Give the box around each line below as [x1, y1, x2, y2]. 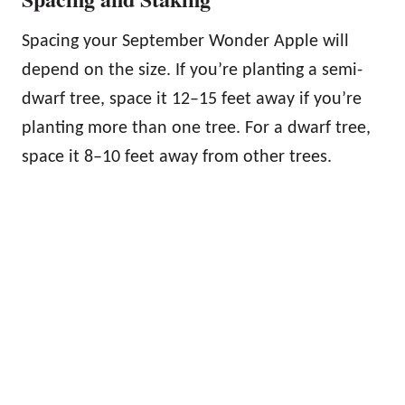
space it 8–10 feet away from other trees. [22, 147, 332, 166]
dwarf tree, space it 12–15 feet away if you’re [22, 89, 362, 108]
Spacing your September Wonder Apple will [22, 32, 349, 51]
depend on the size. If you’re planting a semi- [22, 61, 363, 80]
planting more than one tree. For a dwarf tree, [22, 118, 371, 137]
